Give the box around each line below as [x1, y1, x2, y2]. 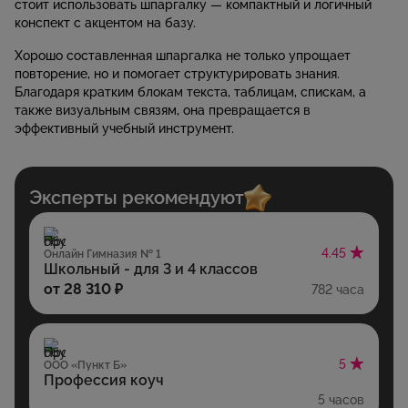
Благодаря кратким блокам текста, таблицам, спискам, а [15, 84, 366, 99]
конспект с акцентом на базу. [15, 15, 196, 30]
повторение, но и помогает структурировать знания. [15, 66, 340, 81]
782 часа [311, 282, 364, 298]
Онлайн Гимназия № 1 [44, 248, 161, 261]
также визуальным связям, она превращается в [15, 102, 311, 117]
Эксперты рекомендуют [29, 187, 244, 209]
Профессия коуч [44, 372, 164, 390]
